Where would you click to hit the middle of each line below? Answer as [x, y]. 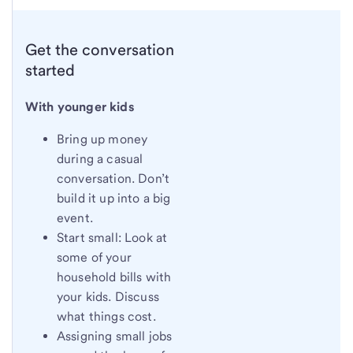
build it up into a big [114, 199]
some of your [94, 258]
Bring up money [102, 139]
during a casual [100, 159]
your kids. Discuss [108, 297]
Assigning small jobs [115, 336]
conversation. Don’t [113, 179]
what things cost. [106, 317]
